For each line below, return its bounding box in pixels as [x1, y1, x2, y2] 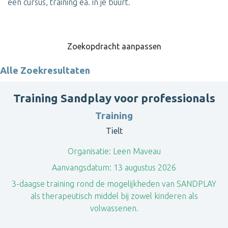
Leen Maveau [110, 147, 161, 156]
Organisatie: [67, 147, 111, 156]
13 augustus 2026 [111, 163, 176, 172]
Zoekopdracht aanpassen [67, 42, 161, 51]
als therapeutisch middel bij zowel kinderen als [30, 191, 198, 201]
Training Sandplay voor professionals [13, 92, 215, 104]
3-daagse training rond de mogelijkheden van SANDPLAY [12, 179, 216, 188]
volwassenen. [90, 204, 138, 213]
